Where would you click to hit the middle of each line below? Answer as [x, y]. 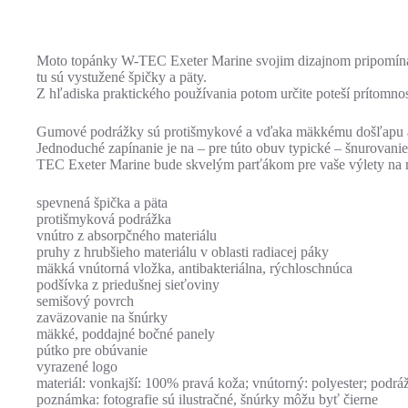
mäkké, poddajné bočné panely [126, 334]
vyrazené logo [77, 367]
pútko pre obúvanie [92, 351]
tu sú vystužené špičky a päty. [122, 77]
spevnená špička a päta [102, 203]
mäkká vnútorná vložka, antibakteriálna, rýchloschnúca [194, 269]
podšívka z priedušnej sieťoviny [128, 285]
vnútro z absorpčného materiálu [127, 236]
